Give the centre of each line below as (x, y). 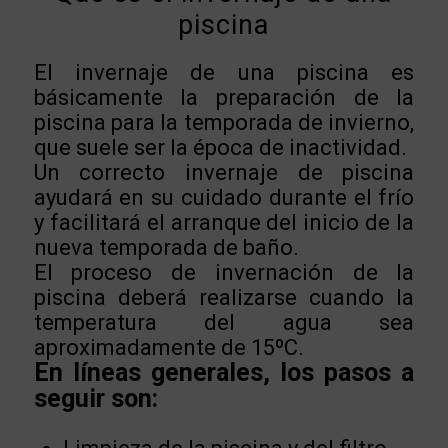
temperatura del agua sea (224, 322)
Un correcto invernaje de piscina (224, 172)
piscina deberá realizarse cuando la (224, 297)
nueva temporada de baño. (166, 247)
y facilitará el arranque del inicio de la (224, 222)
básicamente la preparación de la (224, 97)
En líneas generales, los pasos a (224, 372)
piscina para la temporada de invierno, (224, 122)
